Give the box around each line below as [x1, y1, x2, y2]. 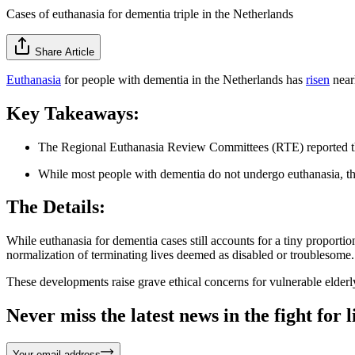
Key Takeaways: [6, 102, 139, 124]
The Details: [6, 197, 105, 218]
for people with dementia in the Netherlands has [61, 72, 306, 86]
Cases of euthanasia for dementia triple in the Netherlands [6, 6, 293, 21]
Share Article [35, 45, 94, 58]
